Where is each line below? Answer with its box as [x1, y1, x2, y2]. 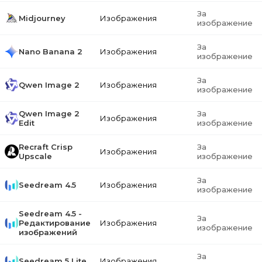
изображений [19, 227, 77, 237]
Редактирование [19, 218, 91, 227]
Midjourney [19, 13, 65, 23]
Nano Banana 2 [19, 47, 82, 56]
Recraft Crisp [19, 142, 73, 151]
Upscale [19, 151, 52, 161]
